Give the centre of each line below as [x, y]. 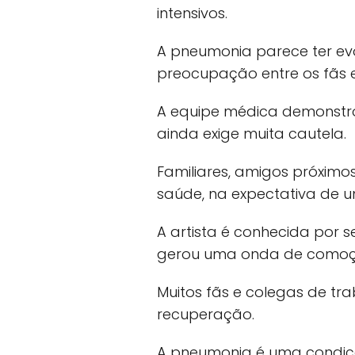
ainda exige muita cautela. [252, 134]
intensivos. [192, 13]
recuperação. [206, 315]
